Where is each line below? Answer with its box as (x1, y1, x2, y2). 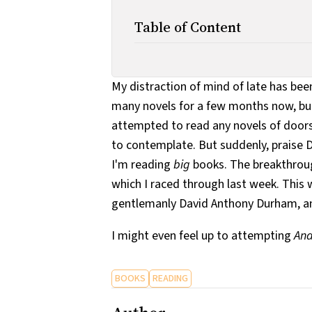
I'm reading (111, 155, 173, 173)
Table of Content (134, 17, 241, 37)
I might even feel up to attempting (111, 226, 294, 244)
